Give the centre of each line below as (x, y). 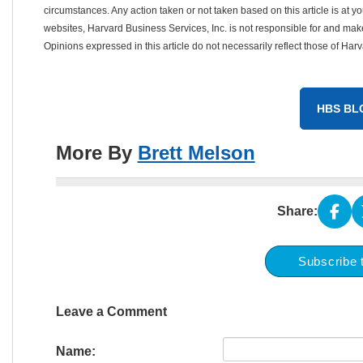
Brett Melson (196, 153)
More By (96, 153)
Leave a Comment (111, 312)
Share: (297, 211)
